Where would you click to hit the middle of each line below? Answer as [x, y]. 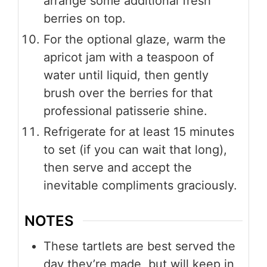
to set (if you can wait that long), [135, 150]
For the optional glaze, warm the [135, 40]
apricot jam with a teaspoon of [129, 58]
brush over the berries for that [128, 93]
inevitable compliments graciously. [140, 186]
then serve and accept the [118, 168]
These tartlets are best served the [139, 246]
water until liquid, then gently [126, 75]
